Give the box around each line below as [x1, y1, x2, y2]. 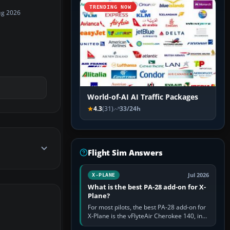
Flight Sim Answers [88, 147, 163, 158]
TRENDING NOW [89, 4, 131, 10]
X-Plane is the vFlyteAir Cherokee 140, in [88, 212, 202, 221]
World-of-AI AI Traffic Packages [87, 92, 198, 102]
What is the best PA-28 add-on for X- [88, 182, 206, 192]
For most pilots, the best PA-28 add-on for [88, 203, 206, 212]
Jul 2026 [188, 171, 209, 179]
